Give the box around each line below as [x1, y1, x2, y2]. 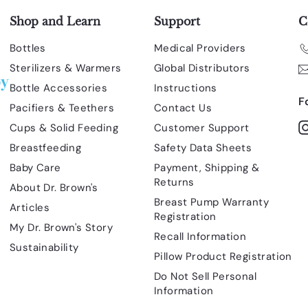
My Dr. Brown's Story [10, 221, 113, 235]
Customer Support [154, 121, 250, 135]
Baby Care [10, 161, 61, 175]
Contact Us [154, 101, 212, 115]
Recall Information [154, 230, 247, 244]
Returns [154, 175, 195, 190]
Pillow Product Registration [154, 250, 292, 264]
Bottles [10, 41, 46, 56]
